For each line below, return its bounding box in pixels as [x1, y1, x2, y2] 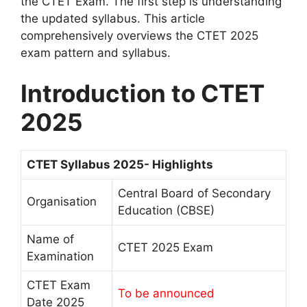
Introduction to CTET [21, 79, 265, 108]
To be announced [118, 286, 214, 301]
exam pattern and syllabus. [21, 45, 171, 60]
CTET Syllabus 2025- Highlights [27, 158, 213, 172]
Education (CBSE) [118, 204, 214, 218]
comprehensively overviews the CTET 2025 [21, 28, 258, 42]
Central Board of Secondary [118, 186, 271, 201]
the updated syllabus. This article [21, 11, 205, 25]
